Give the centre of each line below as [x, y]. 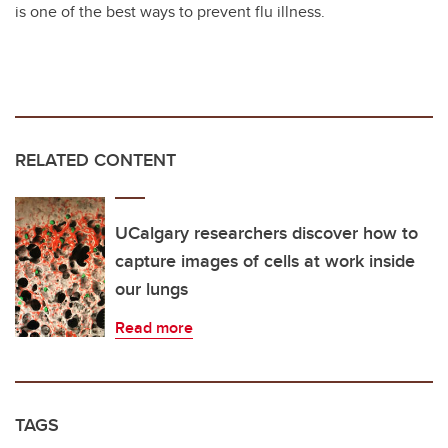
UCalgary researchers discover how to [266, 233]
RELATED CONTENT [95, 160]
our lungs [151, 289]
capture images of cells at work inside [265, 261]
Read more [154, 328]
